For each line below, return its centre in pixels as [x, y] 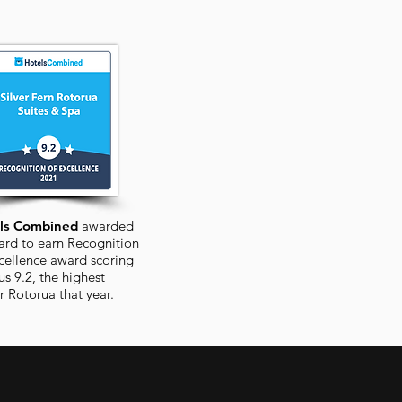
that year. [85, 294]
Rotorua [32, 294]
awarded [108, 226]
